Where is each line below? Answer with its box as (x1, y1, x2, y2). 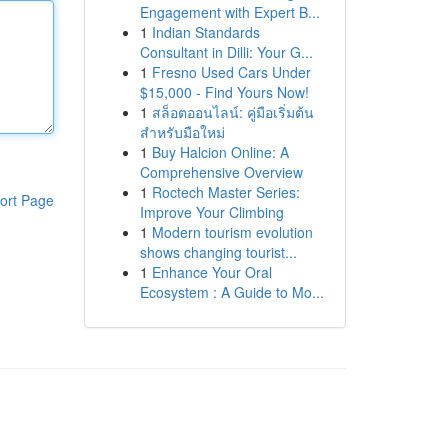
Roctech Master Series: (151, 182, 300, 202)
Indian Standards (151, 22, 260, 42)
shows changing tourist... (139, 242, 297, 262)
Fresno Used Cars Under (151, 62, 311, 82)
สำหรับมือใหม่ (139, 122, 225, 142)
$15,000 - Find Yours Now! (139, 82, 309, 102)
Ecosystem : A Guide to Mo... (139, 282, 324, 302)
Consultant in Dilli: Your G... (139, 42, 313, 62)
